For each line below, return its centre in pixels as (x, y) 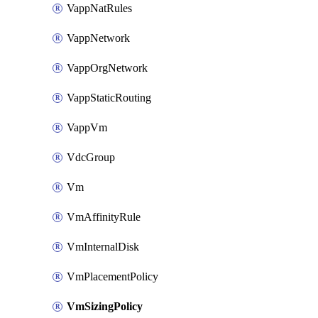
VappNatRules (99, 8)
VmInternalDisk (103, 247)
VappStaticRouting (109, 98)
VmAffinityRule (104, 217)
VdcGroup (91, 157)
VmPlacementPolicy (113, 276)
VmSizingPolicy (105, 306)
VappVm (87, 127)
